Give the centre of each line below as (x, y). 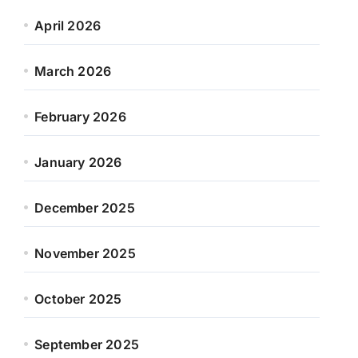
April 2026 (68, 26)
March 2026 (73, 71)
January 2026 (78, 162)
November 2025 (85, 253)
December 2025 (85, 208)
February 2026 (80, 117)
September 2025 (87, 344)
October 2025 (78, 299)
